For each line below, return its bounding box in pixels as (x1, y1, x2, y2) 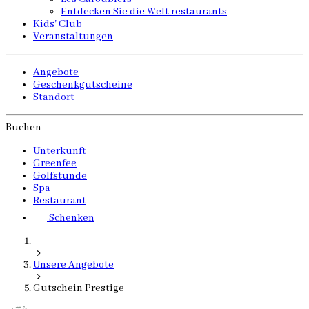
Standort (33, 91, 74, 104)
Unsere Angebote (33, 259, 114, 272)
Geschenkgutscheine (33, 79, 132, 92)
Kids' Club (33, 18, 82, 31)
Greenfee (33, 157, 77, 170)
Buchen (6, 121, 41, 134)
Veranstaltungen (33, 30, 113, 43)
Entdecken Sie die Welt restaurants (61, 6, 227, 19)
